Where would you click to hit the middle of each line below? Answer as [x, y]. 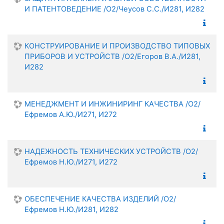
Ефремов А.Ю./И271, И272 [71, 114]
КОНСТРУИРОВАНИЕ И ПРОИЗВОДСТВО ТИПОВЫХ [117, 46]
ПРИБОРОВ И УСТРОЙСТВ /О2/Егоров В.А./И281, [112, 56]
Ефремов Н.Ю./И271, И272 [71, 162]
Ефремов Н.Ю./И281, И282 [71, 209]
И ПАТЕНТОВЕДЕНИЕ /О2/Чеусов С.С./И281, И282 [114, 9]
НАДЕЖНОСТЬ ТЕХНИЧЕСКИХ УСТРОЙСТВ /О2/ [111, 151]
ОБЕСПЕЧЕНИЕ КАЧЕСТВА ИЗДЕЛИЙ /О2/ [100, 199]
